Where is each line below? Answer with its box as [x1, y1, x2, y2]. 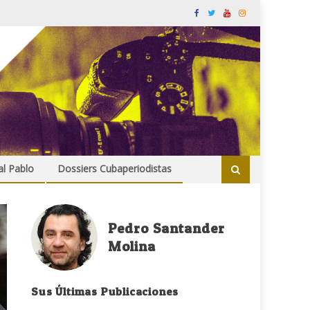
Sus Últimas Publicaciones [31, 284, 179, 299]
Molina [108, 238, 156, 255]
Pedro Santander [108, 220, 226, 237]
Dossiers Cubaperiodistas [57, 162, 172, 176]
